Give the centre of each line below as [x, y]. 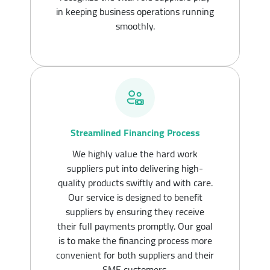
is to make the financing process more [135, 240]
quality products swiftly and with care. [135, 182]
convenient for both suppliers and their [135, 255]
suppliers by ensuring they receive [135, 211]
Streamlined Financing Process [135, 132]
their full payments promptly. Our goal [135, 226]
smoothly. [135, 26]
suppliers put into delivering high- [135, 168]
